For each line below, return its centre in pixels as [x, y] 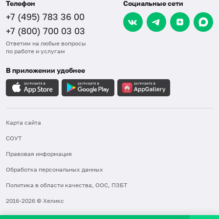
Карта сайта [23, 122]
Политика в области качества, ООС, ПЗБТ [66, 185]
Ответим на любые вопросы [46, 43]
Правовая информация [39, 153]
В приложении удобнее [45, 70]
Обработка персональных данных [55, 169]
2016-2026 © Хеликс [35, 200]
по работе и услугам [35, 51]
